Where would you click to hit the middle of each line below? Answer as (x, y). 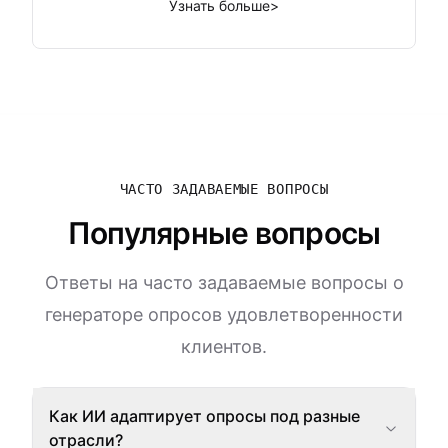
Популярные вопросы (224, 233)
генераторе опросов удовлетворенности (224, 314)
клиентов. (224, 346)
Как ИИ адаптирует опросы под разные (204, 416)
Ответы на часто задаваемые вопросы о (224, 282)
